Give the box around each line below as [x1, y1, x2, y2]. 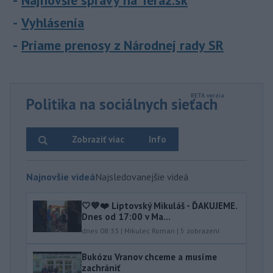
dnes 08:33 [82, 226, 119, 236]
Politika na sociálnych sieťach [26, 94, 218, 115]
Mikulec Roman [124, 226, 175, 236]
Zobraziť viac [72, 133, 124, 146]
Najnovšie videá [26, 171, 95, 183]
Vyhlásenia [21, 14, 84, 32]
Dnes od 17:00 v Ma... [82, 211, 171, 223]
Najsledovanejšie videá [95, 171, 188, 183]
